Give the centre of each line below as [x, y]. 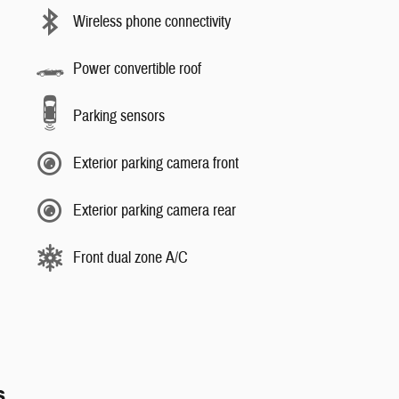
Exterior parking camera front [156, 163]
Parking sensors [119, 116]
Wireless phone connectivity [152, 21]
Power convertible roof [137, 69]
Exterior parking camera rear [155, 210]
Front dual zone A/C [130, 257]
